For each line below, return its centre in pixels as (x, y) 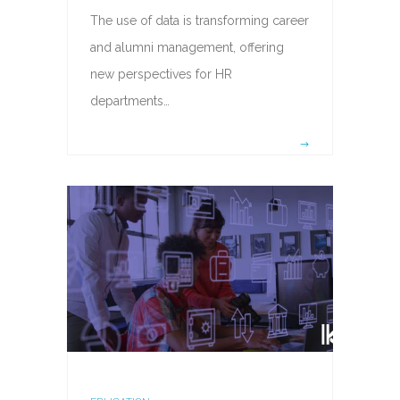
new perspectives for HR (161, 74)
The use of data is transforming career (199, 20)
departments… (129, 100)
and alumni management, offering (187, 47)
